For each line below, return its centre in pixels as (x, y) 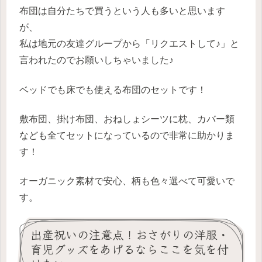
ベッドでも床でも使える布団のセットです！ (113, 89)
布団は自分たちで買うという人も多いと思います (122, 11)
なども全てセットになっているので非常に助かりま (127, 136)
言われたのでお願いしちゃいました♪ (96, 60)
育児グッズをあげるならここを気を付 (130, 249)
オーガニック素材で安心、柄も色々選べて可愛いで (127, 181)
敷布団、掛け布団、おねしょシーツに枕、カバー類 (127, 119)
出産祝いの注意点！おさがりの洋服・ (130, 234)
